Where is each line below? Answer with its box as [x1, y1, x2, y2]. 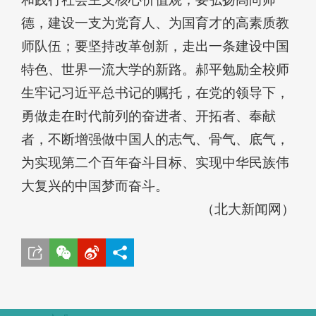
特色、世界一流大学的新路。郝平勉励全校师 [21, 62, 289, 78]
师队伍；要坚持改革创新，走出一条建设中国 [21, 39, 289, 54]
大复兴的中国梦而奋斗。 [21, 178, 169, 194]
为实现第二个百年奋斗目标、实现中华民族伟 [21, 155, 289, 171]
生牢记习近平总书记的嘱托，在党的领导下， [21, 85, 289, 101]
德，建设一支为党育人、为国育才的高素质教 [21, 16, 289, 31]
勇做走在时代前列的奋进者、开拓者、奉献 [21, 109, 276, 124]
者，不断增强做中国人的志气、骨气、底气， [21, 132, 289, 147]
